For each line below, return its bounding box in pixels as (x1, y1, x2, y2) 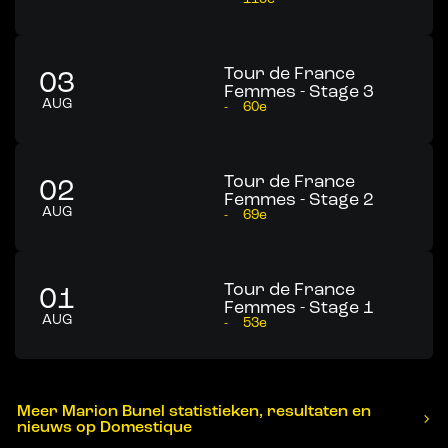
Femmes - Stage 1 (224, 296, 374, 318)
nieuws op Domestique (17, 417, 192, 437)
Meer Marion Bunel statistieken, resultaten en (17, 401, 371, 421)
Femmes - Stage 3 (224, 80, 374, 102)
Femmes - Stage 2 (224, 188, 374, 210)
